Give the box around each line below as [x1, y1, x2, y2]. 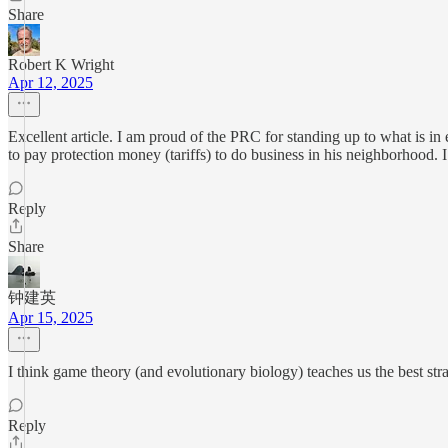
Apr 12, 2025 [8, 74, 93, 91]
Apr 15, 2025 [8, 309, 93, 326]
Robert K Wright [8, 56, 114, 73]
